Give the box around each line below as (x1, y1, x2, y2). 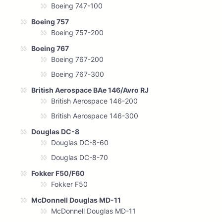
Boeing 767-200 (51, 55, 104, 64)
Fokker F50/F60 (31, 169, 85, 178)
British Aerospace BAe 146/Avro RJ (31, 86, 149, 95)
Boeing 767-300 (51, 70, 104, 79)
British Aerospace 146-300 (51, 111, 138, 120)
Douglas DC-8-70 (51, 153, 108, 162)
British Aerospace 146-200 (51, 97, 138, 106)
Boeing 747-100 (51, 1, 103, 10)
